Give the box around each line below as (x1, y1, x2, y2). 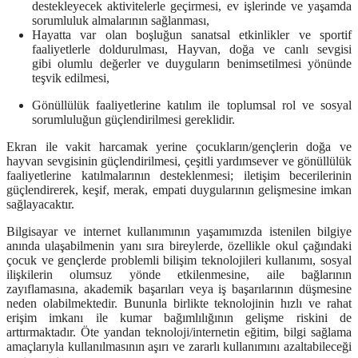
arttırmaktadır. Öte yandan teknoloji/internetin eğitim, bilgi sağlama (6, 325, 352, 340)
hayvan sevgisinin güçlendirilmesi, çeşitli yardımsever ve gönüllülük (6, 154, 352, 169)
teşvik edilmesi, (32, 71, 109, 86)
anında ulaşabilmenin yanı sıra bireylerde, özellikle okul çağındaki (6, 239, 352, 253)
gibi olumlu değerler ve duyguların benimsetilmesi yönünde (32, 57, 352, 71)
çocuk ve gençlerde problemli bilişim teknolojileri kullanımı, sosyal (6, 253, 352, 268)
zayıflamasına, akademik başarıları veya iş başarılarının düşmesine (6, 282, 352, 296)
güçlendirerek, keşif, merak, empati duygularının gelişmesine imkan (6, 183, 352, 197)
